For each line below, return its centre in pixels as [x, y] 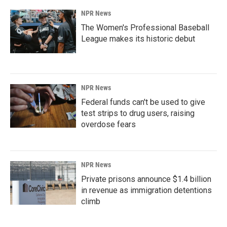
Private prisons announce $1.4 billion [146, 179]
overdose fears [108, 124]
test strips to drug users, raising [138, 113]
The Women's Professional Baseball [145, 27]
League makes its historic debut [138, 39]
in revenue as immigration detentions [146, 190]
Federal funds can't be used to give [143, 102]
